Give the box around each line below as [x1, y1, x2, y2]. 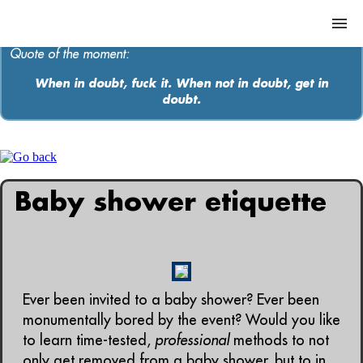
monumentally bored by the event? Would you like [23, 310, 340, 330]
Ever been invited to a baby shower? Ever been [23, 290, 319, 310]
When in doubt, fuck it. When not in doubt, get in [35, 75, 328, 91]
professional [155, 331, 229, 350]
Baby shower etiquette [15, 184, 327, 217]
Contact [24, 217, 98, 233]
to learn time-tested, [23, 331, 155, 350]
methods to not [229, 331, 329, 350]
